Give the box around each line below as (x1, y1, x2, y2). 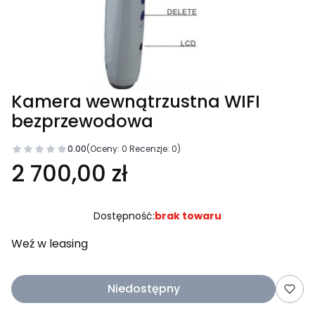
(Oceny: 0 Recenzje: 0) (86, 143, 181, 155)
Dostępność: (94, 209, 155, 223)
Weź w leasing (11, 236, 88, 252)
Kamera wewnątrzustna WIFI (11, 89, 260, 114)
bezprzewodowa (11, 109, 153, 134)
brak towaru (155, 209, 221, 223)
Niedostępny (107, 281, 180, 297)
